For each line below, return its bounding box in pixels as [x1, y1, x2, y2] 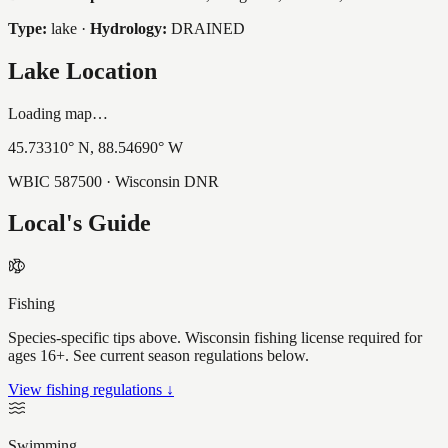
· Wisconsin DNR [102, 172, 219, 190]
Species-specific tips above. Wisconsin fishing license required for [8, 329, 422, 347]
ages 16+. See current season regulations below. [8, 347, 309, 365]
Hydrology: [90, 19, 167, 37]
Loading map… [8, 104, 108, 122]
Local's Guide [8, 210, 151, 237]
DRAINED [171, 19, 245, 37]
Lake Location [8, 57, 157, 84]
